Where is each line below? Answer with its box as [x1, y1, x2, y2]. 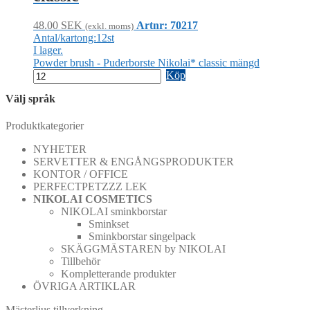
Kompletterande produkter [61, 268, 176, 280]
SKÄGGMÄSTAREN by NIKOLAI [61, 243, 226, 255]
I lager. [33, 44, 63, 56]
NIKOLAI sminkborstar [61, 206, 167, 218]
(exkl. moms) [85, 20, 134, 31]
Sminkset [89, 218, 129, 230]
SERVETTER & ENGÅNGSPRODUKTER [33, 156, 234, 168]
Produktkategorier [6, 120, 84, 132]
